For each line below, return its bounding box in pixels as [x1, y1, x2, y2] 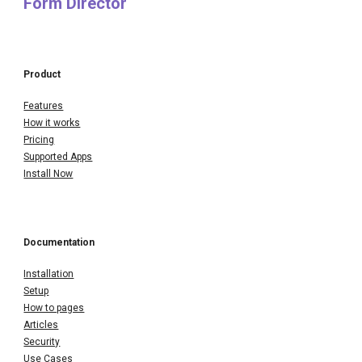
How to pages [23, 301, 85, 314]
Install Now [23, 167, 74, 179]
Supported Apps [23, 150, 93, 162]
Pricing [23, 133, 55, 145]
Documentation [23, 236, 95, 248]
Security [23, 335, 61, 347]
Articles [23, 318, 59, 330]
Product [23, 68, 61, 80]
